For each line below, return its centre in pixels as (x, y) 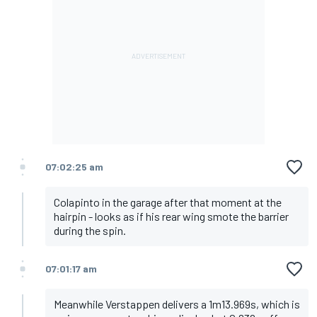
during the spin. (90, 231)
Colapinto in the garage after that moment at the (168, 202)
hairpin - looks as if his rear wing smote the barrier (171, 217)
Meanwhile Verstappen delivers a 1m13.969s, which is (177, 304)
